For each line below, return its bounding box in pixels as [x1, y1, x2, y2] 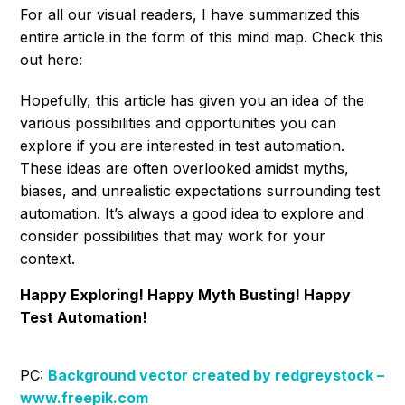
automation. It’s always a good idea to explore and [20, 203, 364, 222]
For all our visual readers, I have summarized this [20, 5, 361, 24]
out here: [20, 50, 83, 69]
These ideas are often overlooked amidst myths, [20, 158, 350, 177]
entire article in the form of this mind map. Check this [20, 27, 384, 46]
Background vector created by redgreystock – [48, 365, 385, 384]
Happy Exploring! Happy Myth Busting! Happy [20, 285, 352, 304]
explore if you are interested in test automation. [20, 136, 345, 155]
